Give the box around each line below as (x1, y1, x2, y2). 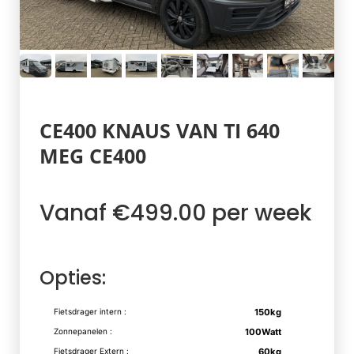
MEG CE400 (40, 142, 146, 170)
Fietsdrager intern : (54, 306, 127, 316)
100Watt (244, 326, 281, 337)
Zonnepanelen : (54, 326, 113, 336)
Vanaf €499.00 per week (40, 198, 311, 229)
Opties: (40, 265, 106, 292)
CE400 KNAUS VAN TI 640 (40, 117, 280, 145)
